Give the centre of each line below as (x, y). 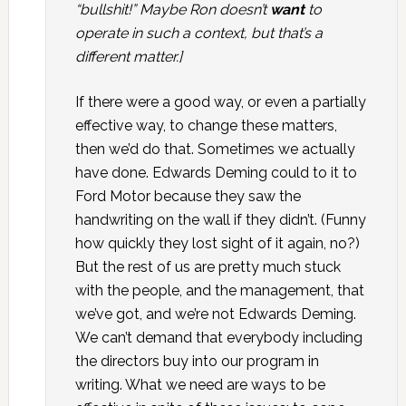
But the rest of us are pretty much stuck (208, 267)
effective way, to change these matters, (206, 126)
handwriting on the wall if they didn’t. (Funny (220, 220)
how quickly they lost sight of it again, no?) (217, 243)
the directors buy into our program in (197, 361)
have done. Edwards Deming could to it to (216, 173)
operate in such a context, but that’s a (198, 33)
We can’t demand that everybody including (218, 338)
